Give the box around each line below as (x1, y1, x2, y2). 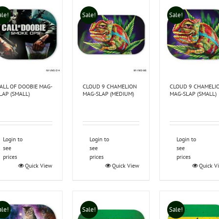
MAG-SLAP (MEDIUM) (83, 89, 134, 97)
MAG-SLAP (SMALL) (170, 89, 217, 97)
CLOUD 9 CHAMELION (83, 82, 137, 90)
